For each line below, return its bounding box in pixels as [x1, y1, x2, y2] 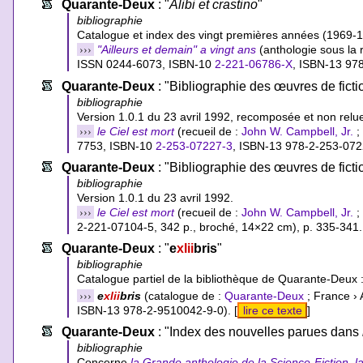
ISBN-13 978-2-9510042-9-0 [77, 303, 224, 317]
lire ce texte [242, 303, 302, 317]
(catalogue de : [141, 288, 225, 302]
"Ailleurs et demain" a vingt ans [97, 43, 257, 57]
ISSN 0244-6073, [77, 58, 169, 71]
